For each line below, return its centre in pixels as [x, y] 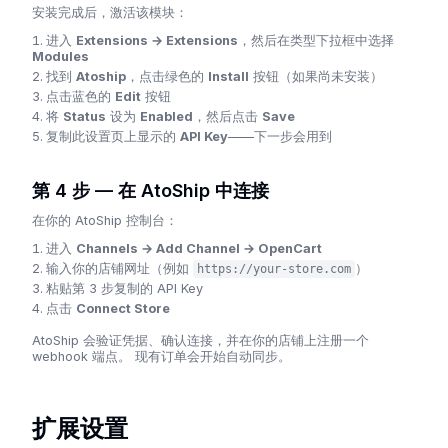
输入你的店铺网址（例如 [119, 268]
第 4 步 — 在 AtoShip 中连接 [150, 190]
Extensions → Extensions [157, 40]
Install [228, 76]
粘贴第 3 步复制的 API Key [124, 288]
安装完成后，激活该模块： [110, 12]
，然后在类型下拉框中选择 [316, 40]
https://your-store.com [274, 269]
